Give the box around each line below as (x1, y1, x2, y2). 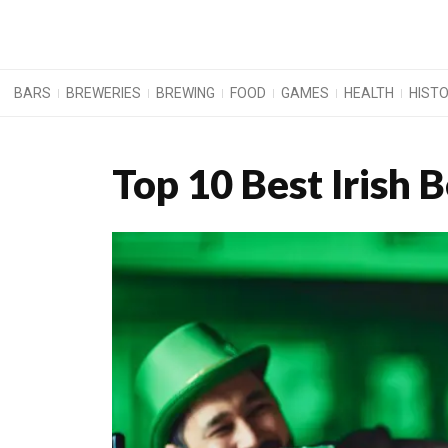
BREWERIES (66, 85, 142, 102)
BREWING (156, 85, 216, 102)
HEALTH (344, 85, 395, 102)
